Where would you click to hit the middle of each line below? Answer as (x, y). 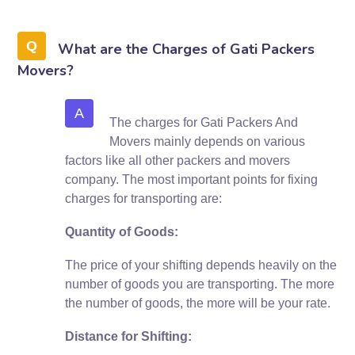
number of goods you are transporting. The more (200, 284)
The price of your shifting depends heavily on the (201, 265)
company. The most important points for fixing (192, 179)
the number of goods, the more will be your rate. (198, 303)
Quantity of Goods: (122, 231)
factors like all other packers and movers (178, 160)
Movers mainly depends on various (208, 141)
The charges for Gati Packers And (204, 122)
